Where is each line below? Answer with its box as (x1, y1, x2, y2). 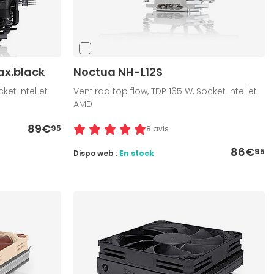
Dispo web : (73, 148, 120, 159)
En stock (119, 148, 155, 159)
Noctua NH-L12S (73, 64, 163, 80)
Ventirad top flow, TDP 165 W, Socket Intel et (73, 85, 257, 98)
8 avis (146, 124, 169, 135)
